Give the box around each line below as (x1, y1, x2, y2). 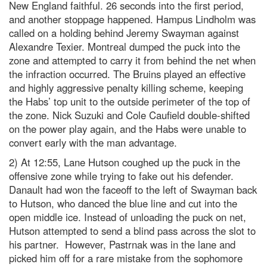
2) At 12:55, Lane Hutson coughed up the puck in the (9, 155, 240, 170)
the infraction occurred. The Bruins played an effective (9, 67, 246, 82)
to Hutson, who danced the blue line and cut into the (9, 196, 237, 211)
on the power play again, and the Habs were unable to (9, 122, 246, 136)
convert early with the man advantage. (9, 135, 177, 150)
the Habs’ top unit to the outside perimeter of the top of (9, 94, 250, 109)
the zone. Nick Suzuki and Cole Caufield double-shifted (9, 108, 250, 123)
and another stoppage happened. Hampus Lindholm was (9, 12, 256, 27)
